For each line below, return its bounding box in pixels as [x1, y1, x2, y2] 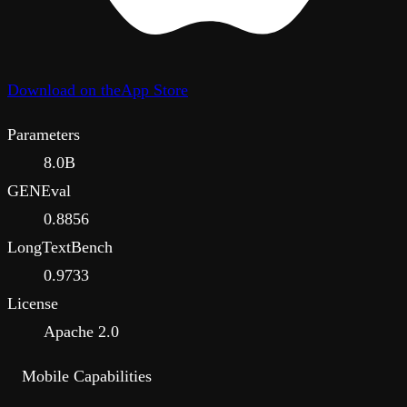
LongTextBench [7, 238, 113, 257]
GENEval [7, 182, 71, 201]
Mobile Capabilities [22, 367, 152, 386]
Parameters [7, 125, 80, 144]
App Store [121, 80, 188, 99]
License [7, 294, 58, 313]
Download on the [7, 80, 121, 99]
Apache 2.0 [44, 323, 119, 342]
